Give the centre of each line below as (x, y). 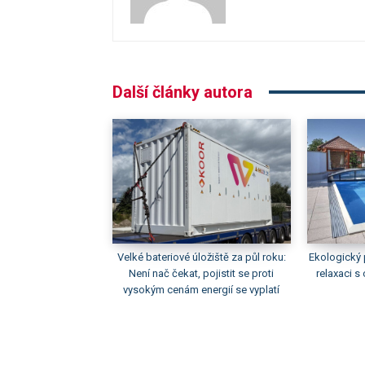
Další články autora (182, 92)
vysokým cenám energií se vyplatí (202, 289)
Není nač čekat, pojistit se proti (202, 273)
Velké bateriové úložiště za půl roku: (201, 257)
